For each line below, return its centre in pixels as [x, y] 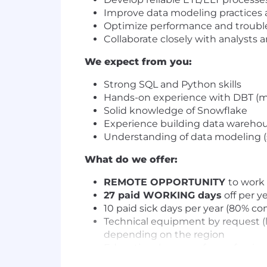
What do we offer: [131, 159]
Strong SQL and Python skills [173, 84]
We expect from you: [138, 62]
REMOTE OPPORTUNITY [166, 182]
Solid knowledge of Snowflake [176, 111]
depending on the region [164, 235]
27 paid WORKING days [163, 195]
